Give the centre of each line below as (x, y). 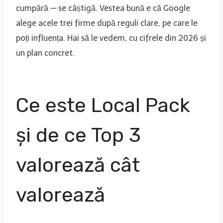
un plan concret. (45, 53)
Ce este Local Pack (103, 105)
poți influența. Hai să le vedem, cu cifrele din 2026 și (111, 38)
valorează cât (78, 165)
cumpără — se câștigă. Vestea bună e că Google (103, 8)
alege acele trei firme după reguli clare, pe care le (107, 23)
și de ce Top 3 (78, 135)
